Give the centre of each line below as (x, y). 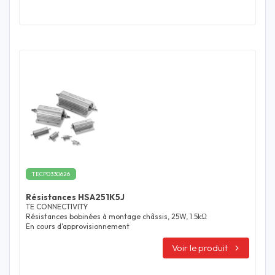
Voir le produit (200, 247)
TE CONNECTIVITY (57, 207)
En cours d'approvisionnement (78, 227)
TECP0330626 (51, 174)
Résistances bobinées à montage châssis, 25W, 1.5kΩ (116, 217)
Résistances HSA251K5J (75, 197)
